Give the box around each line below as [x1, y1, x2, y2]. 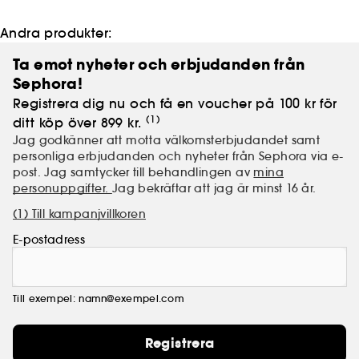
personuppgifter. [13, 180, 112, 196]
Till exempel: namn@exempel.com [13, 292, 184, 305]
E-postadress [13, 232, 86, 247]
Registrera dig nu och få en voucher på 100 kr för [13, 95, 337, 111]
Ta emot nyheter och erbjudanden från [13, 54, 305, 75]
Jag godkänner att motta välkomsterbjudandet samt [13, 132, 321, 147]
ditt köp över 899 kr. [13, 114, 146, 131]
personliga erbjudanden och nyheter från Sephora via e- [13, 148, 344, 163]
